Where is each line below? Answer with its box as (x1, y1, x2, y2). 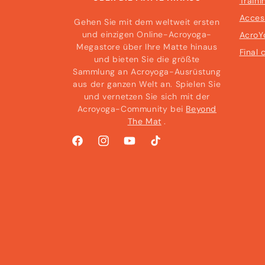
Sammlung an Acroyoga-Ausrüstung (72, 66, 221, 77)
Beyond (186, 104, 216, 114)
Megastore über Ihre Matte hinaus (76, 41, 218, 52)
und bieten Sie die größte (93, 54, 200, 64)
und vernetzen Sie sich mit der (83, 91, 210, 102)
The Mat (127, 116, 161, 127)
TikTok (148, 141, 174, 153)
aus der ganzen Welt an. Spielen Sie (73, 79, 221, 89)
